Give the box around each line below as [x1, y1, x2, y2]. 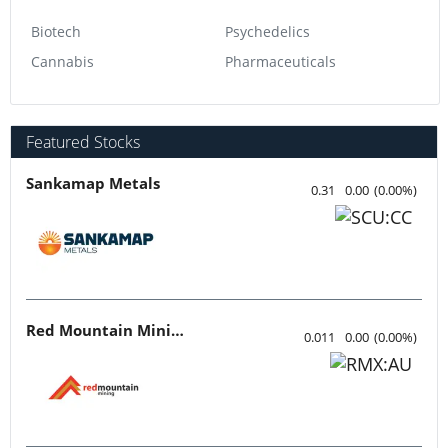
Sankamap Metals [26, 172, 160, 193]
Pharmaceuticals [225, 51, 336, 71]
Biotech [31, 21, 81, 41]
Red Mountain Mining [171, 319, 184, 340]
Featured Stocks [26, 130, 140, 153]
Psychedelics [225, 21, 310, 41]
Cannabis [31, 51, 94, 71]
